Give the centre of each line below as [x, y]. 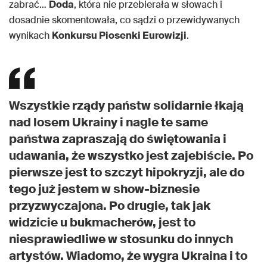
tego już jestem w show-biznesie [104, 189]
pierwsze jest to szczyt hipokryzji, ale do [127, 173]
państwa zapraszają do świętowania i [118, 139]
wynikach [30, 36]
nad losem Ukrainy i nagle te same [108, 122]
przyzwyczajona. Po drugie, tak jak [110, 206]
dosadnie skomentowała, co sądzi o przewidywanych [124, 20]
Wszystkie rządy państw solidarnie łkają [126, 106]
